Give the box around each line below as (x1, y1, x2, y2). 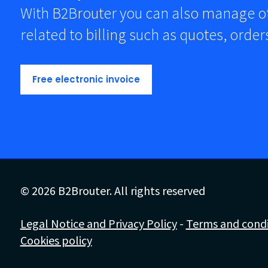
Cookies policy (20, 233, 92, 248)
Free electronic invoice (32, 73, 140, 86)
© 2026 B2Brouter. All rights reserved (20, 183, 205, 198)
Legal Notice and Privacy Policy (20, 216, 177, 231)
